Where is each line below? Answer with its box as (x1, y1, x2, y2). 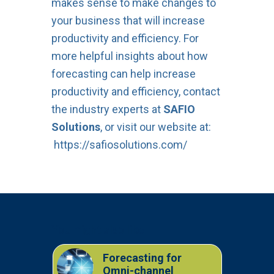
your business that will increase (51, 13, 205, 27)
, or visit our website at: (100, 120, 211, 133)
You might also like (51, 222, 144, 236)
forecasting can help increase (51, 67, 196, 80)
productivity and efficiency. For (51, 31, 199, 45)
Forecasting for (102, 251, 182, 264)
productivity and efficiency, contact (51, 84, 220, 98)
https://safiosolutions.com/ (53, 138, 187, 151)
